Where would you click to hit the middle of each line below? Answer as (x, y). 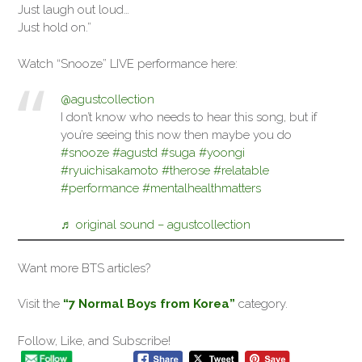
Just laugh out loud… (74, 10)
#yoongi (221, 153)
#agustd (135, 153)
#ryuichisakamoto (109, 170)
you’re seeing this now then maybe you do (176, 135)
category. (261, 304)
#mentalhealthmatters (201, 188)
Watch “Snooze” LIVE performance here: (128, 63)
